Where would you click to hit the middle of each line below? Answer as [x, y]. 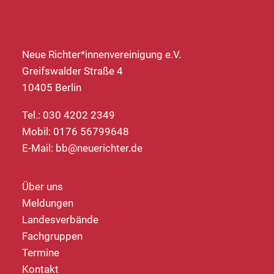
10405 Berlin [52, 87]
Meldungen [48, 203]
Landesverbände [60, 220]
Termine [41, 253]
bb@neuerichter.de [99, 148]
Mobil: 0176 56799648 [76, 131]
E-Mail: [39, 148]
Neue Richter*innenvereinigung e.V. [102, 54]
